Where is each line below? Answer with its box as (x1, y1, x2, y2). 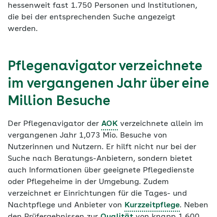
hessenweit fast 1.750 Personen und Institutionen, (8, 2, 197, 10)
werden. (8, 25, 40, 33)
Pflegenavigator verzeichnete (8, 60, 202, 74)
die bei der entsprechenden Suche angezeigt (8, 14, 175, 21)
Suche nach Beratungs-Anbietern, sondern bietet (8, 155, 192, 163)
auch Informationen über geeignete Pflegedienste (8, 167, 194, 174)
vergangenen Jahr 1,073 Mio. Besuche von (8, 132, 167, 139)
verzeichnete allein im (118, 120, 203, 128)
